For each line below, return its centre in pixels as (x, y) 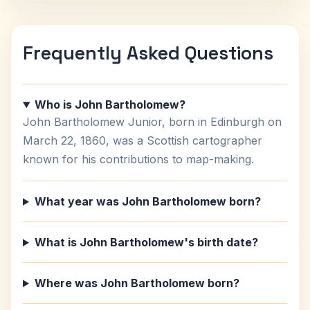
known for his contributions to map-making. (138, 159)
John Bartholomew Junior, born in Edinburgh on (152, 122)
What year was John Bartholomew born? (147, 201)
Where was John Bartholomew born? (137, 283)
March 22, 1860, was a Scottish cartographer (143, 140)
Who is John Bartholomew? (110, 104)
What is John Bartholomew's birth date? (146, 242)
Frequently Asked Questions (148, 53)
